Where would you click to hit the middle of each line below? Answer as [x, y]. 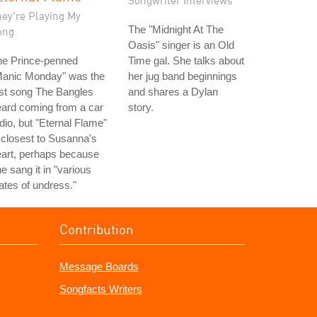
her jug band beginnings [183, 76]
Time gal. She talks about [186, 60]
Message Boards [99, 266]
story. [141, 107]
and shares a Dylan [173, 92]
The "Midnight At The [176, 29]
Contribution [96, 229]
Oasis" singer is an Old [181, 45]
